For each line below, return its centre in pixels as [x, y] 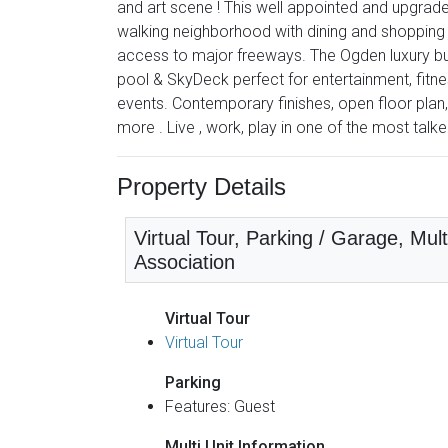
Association [184, 261]
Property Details [201, 186]
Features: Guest [220, 406]
